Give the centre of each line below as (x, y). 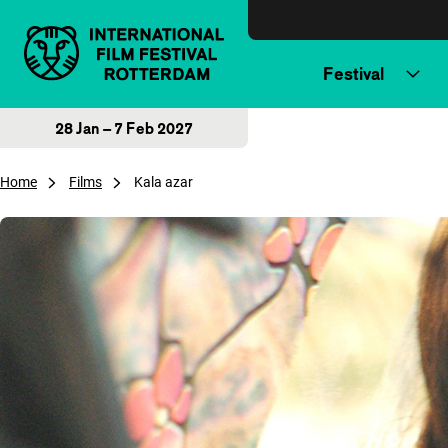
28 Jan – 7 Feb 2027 (124, 128)
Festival (353, 73)
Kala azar (163, 182)
